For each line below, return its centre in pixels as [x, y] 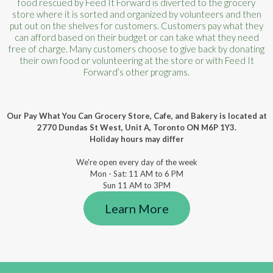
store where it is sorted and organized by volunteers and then [136, 14]
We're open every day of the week [136, 162]
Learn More [136, 208]
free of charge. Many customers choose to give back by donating [136, 49]
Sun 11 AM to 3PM [136, 185]
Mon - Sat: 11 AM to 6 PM [136, 174]
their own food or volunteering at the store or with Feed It [136, 60]
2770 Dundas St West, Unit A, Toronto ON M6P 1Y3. [136, 127]
